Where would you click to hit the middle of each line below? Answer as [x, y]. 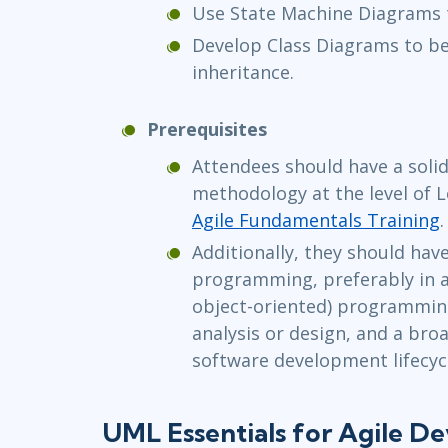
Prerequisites [207, 129]
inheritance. [243, 72]
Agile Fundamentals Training [316, 220]
